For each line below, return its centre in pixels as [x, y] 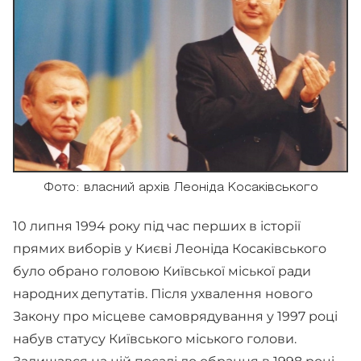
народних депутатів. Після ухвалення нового [163, 294]
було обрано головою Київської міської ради [162, 271]
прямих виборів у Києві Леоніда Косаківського [170, 249]
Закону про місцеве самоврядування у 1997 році [175, 316]
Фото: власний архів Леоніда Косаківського [180, 188]
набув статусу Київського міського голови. [155, 339]
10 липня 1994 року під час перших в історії [157, 226]
